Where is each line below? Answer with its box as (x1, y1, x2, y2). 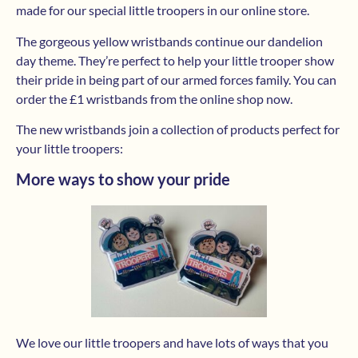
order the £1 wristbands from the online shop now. (16, 90, 292, 106)
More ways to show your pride (16, 169, 230, 189)
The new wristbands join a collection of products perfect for (16, 121, 340, 137)
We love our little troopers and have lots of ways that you (16, 335, 328, 351)
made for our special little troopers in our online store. (16, 2, 309, 18)
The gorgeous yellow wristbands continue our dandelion (16, 33, 323, 49)
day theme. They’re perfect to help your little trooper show (16, 52, 334, 68)
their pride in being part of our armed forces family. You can (16, 71, 336, 87)
